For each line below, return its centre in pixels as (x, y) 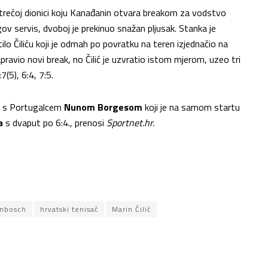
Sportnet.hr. (132, 123)
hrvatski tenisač (69, 209)
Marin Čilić (131, 209)
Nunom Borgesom (103, 107)
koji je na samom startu (191, 107)
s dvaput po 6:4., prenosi (55, 123)
